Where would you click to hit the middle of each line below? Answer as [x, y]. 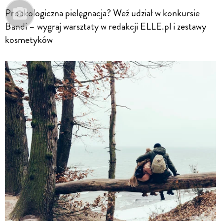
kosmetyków [29, 39]
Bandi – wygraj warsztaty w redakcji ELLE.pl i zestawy [106, 26]
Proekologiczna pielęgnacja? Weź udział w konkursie [102, 13]
